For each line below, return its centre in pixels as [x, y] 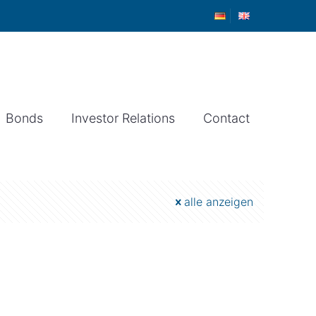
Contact [226, 118]
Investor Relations [123, 118]
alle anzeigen [219, 202]
